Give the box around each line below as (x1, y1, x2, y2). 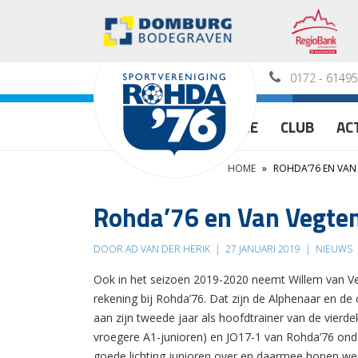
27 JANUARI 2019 (223, 241, 303, 256)
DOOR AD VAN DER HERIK (93, 241, 213, 256)
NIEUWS (313, 241, 352, 256)
